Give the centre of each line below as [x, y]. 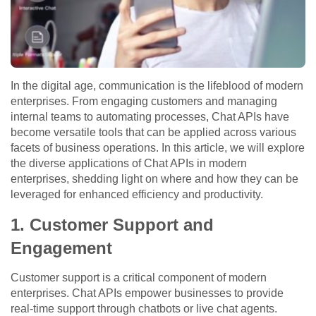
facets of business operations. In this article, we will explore [158, 148]
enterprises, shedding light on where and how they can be [154, 179]
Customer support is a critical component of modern [139, 278]
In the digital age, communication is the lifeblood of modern [157, 86]
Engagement [61, 248]
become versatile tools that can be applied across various [153, 133]
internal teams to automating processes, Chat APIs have [150, 117]
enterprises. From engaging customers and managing [144, 102]
